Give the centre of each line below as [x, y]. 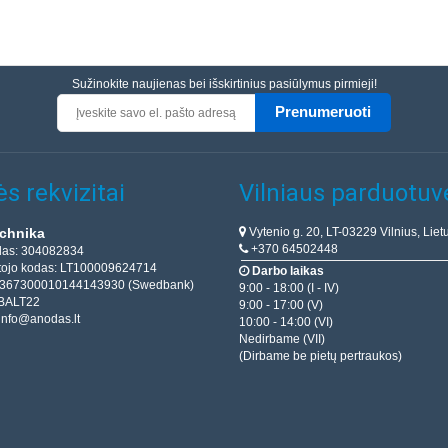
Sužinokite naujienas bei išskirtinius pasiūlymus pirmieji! [224, 84]
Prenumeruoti [323, 112]
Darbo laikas [288, 271]
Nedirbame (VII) [282, 339]
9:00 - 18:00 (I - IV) [289, 288]
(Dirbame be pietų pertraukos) [320, 356]
